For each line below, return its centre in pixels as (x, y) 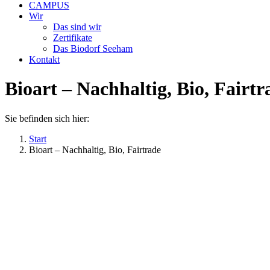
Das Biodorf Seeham (93, 49)
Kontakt (44, 59)
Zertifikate (73, 38)
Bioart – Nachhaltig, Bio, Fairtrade (95, 149)
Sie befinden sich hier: (47, 118)
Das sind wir (77, 27)
